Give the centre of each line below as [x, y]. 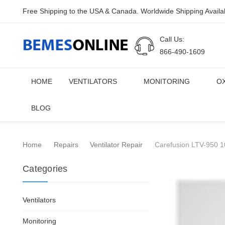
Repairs [66, 145]
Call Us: [172, 39]
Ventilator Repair [116, 145]
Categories [45, 169]
